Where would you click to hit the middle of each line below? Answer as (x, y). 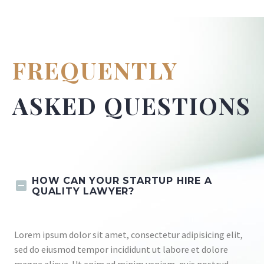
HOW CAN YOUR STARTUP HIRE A (122, 181)
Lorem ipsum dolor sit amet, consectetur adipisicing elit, (128, 235)
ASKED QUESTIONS (132, 105)
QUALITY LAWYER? (83, 192)
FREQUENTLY (95, 70)
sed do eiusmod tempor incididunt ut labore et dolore (121, 250)
